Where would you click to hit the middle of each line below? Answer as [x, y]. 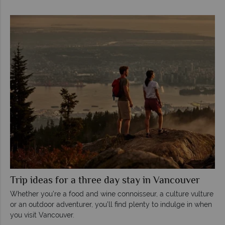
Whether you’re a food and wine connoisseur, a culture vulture [112, 194]
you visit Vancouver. [42, 215]
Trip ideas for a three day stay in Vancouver [105, 181]
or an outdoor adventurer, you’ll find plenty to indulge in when [111, 204]
